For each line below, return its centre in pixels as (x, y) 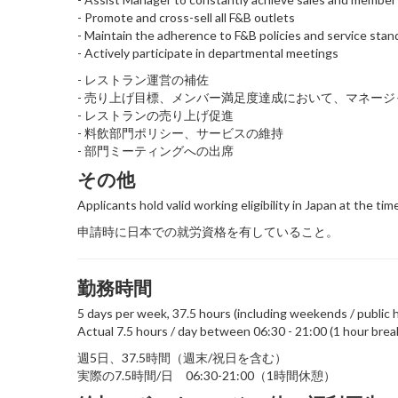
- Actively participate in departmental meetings (208, 52)
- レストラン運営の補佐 (143, 79)
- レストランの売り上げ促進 (155, 115)
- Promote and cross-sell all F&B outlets (186, 17)
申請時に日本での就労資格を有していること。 (208, 231)
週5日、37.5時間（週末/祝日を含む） (182, 357)
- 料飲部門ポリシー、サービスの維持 (180, 132)
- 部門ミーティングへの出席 (155, 150)
